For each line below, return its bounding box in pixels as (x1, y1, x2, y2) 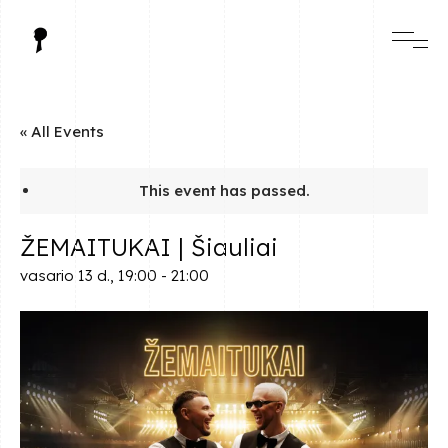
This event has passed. (138, 181, 310, 200)
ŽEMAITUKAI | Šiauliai (20, 232, 278, 262)
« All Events (20, 122, 104, 141)
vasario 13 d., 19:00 (20, 266, 157, 285)
